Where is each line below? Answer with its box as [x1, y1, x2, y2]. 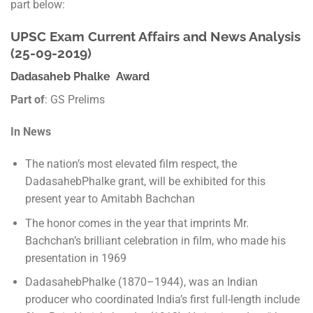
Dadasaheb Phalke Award [10, 70, 150, 84]
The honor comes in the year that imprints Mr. [24, 216, 249, 230]
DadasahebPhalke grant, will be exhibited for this [24, 175, 265, 188]
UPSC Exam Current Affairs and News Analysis [10, 28, 300, 44]
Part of [10, 93, 45, 107]
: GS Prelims [45, 93, 105, 107]
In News [10, 125, 51, 139]
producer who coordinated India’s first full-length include [24, 293, 300, 307]
